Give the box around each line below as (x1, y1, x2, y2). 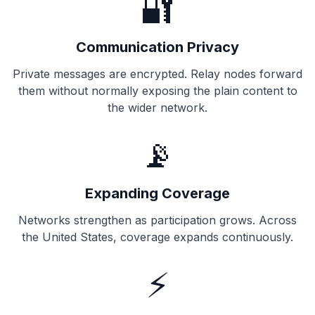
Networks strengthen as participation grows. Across (18, 213, 297, 227)
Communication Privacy (76, 39, 239, 56)
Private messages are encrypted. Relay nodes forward (13, 67, 302, 81)
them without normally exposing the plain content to (18, 84, 297, 98)
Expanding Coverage (85, 185, 230, 202)
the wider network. (108, 101, 207, 115)
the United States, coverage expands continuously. (22, 230, 293, 244)
